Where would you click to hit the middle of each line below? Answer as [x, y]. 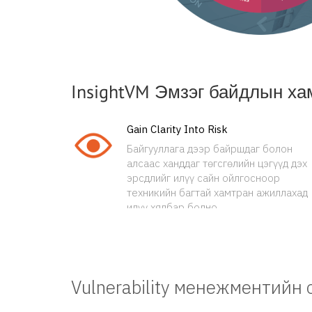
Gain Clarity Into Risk [177, 129]
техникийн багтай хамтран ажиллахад [217, 193]
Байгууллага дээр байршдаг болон [210, 149]
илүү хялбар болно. [173, 207]
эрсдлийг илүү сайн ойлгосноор [203, 178]
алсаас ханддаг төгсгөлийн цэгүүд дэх [217, 163]
